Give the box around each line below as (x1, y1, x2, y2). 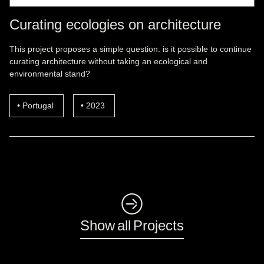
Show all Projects (80, 216, 184, 233)
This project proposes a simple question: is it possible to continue (9, 44, 252, 54)
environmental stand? (9, 68, 90, 78)
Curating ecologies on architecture (9, 16, 221, 32)
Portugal (22, 100, 54, 110)
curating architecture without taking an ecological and (9, 56, 207, 66)
